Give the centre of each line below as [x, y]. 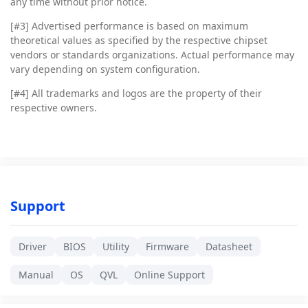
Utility [116, 247]
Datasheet [229, 247]
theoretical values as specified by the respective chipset [139, 41]
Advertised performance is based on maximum [140, 26]
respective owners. [54, 108]
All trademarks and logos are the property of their [147, 93]
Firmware [167, 247]
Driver [33, 247]
